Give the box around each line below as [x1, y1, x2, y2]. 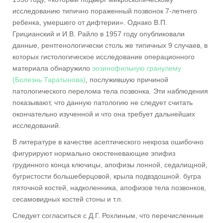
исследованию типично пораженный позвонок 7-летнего [12, 7, 197, 15]
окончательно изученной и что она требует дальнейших [12, 110, 195, 118]
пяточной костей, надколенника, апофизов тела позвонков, [12, 184, 206, 192]
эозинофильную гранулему [92, 64, 181, 73]
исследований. [12, 121, 61, 130]
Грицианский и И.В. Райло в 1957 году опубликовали [12, 30, 185, 38]
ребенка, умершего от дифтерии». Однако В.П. [12, 18, 167, 27]
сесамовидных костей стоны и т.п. [12, 195, 123, 204]
